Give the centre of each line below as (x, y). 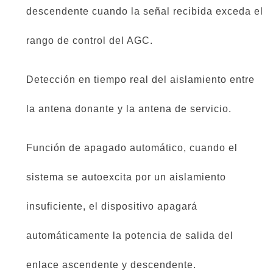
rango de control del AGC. (90, 41)
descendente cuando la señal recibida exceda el (145, 12)
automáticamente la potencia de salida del (130, 236)
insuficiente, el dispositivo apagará (112, 207)
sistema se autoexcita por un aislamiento (126, 177)
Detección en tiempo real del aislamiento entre (140, 80)
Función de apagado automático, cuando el (132, 148)
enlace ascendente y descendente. (111, 265)
